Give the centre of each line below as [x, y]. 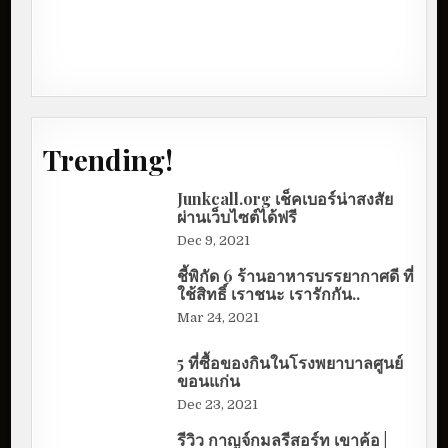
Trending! [108, 159]
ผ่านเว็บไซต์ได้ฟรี [237, 217]
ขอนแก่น [209, 381]
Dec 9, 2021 [214, 241]
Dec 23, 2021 [218, 405]
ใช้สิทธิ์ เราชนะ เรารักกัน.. [269, 293]
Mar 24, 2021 [218, 317]
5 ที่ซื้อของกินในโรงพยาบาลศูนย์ [290, 363]
